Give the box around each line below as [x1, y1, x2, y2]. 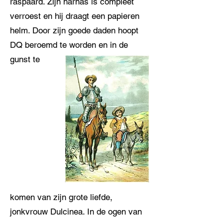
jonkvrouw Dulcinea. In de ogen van [10, 207, 142, 217]
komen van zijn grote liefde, [10, 192, 112, 202]
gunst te [10, 54, 40, 64]
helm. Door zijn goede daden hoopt [10, 25, 138, 35]
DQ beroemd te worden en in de [10, 40, 128, 50]
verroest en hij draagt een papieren [10, 11, 139, 21]
